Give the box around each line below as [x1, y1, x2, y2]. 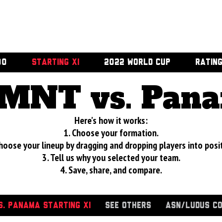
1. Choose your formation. [63, 126, 159, 139]
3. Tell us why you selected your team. [42, 151, 180, 164]
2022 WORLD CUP [104, 58, 170, 66]
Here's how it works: [74, 114, 148, 127]
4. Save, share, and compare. [60, 164, 162, 176]
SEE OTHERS [105, 202, 151, 210]
